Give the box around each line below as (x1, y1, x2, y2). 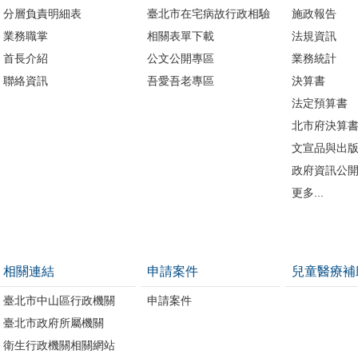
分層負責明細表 (2, 6, 82, 20)
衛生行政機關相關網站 (2, 338, 115, 352)
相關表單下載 (147, 29, 215, 42)
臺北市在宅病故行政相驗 (147, 6, 271, 20)
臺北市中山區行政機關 (2, 293, 115, 307)
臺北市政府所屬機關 (2, 316, 104, 329)
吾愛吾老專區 (147, 74, 215, 87)
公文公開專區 (147, 51, 215, 65)
